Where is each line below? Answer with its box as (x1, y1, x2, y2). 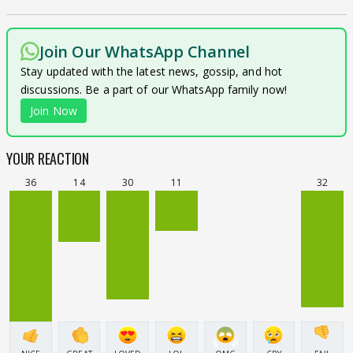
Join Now (30, 102, 77, 118)
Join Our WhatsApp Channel (39, 40, 250, 62)
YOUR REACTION (6, 147, 89, 169)
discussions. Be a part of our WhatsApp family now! (20, 81, 288, 97)
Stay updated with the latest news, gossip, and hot (20, 63, 283, 79)
